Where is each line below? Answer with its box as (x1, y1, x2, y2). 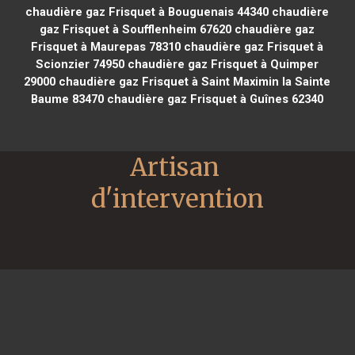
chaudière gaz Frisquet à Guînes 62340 (104, 91, 324, 106)
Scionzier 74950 (36, 56, 125, 71)
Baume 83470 (31, 91, 105, 106)
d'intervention (91, 182, 264, 215)
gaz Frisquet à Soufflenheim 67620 (40, 21, 232, 36)
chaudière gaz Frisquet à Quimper (124, 56, 319, 71)
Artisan (130, 151, 219, 183)
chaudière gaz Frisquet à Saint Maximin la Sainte (55, 74, 331, 89)
